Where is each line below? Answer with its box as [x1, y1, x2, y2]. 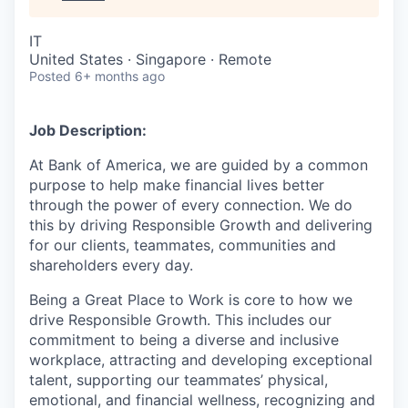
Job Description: [29, 121, 147, 139]
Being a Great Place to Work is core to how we [29, 291, 352, 309]
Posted [29, 68, 71, 84]
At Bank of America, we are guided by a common [29, 156, 368, 174]
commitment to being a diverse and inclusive [29, 331, 339, 349]
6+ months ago [75, 68, 165, 84]
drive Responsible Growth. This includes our [29, 311, 331, 329]
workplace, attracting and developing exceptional [29, 351, 372, 369]
